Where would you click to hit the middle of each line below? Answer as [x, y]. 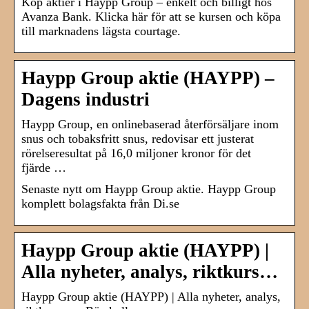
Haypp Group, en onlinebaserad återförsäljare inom [150, 124]
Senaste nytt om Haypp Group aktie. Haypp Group [149, 189]
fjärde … [44, 168]
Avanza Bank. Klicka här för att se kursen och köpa [151, 17]
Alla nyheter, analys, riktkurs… [150, 272]
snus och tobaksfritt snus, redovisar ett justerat [138, 139]
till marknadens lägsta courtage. [101, 31]
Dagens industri [86, 100]
